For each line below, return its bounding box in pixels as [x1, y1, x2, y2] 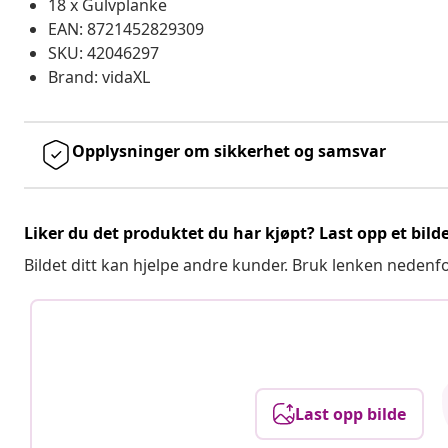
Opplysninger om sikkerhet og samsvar [72, 139, 386, 162]
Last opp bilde [294, 402, 406, 425]
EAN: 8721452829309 [48, 17, 204, 40]
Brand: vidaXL [48, 65, 150, 88]
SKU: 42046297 [48, 41, 159, 64]
